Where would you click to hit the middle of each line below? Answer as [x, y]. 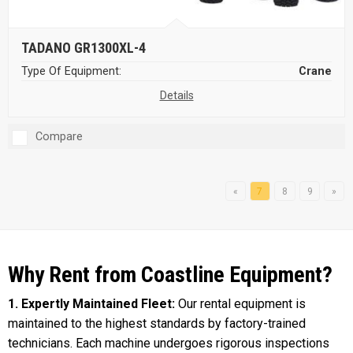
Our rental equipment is [242, 304]
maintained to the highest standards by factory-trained [157, 324]
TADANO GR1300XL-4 [84, 47]
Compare [59, 136]
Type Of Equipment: [71, 71]
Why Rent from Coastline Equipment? [170, 275]
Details [176, 95]
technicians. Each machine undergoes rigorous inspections [169, 344]
